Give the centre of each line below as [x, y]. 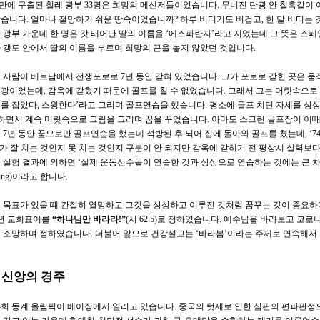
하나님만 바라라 [87, 219]
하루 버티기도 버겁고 [221, 19]
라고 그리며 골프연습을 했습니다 [142, 105]
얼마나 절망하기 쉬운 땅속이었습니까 [102, 19]
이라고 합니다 [39, 176]
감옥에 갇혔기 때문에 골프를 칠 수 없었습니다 [136, 90]
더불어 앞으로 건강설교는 [145, 233]
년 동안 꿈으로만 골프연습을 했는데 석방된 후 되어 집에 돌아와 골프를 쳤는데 [156, 133]
